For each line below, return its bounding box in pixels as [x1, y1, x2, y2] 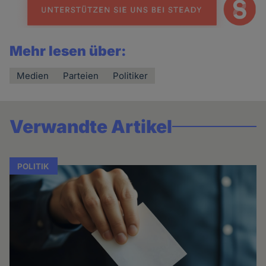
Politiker [113, 69, 148, 81]
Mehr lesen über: [9, 42, 127, 59]
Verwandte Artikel [9, 115, 173, 137]
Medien [17, 69, 49, 81]
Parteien [63, 69, 99, 81]
